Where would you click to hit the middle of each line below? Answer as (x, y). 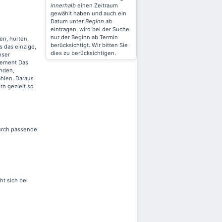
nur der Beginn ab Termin (84, 37)
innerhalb (63, 5)
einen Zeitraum (97, 5)
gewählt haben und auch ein (88, 13)
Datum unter (68, 21)
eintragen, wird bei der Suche (90, 29)
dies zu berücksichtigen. (83, 53)
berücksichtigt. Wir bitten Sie (89, 45)
